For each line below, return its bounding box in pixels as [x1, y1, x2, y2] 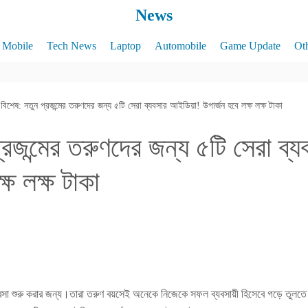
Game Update [219, 40, 280, 52]
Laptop [109, 40, 141, 52]
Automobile [154, 40, 206, 52]
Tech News [46, 40, 96, 52]
